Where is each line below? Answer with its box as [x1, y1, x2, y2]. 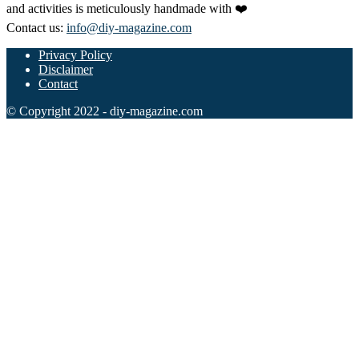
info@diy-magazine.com [67, 20, 192, 34]
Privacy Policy [38, 47, 112, 62]
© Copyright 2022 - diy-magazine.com [6, 103, 203, 118]
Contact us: [6, 20, 67, 34]
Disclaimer [38, 62, 93, 76]
